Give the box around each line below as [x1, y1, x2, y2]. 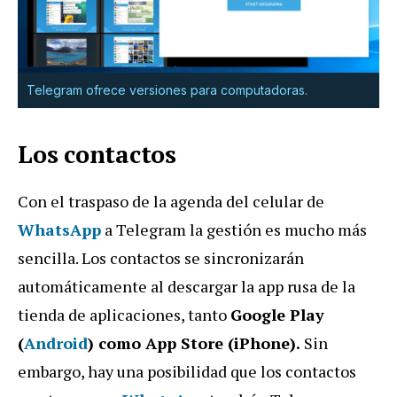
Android [24, 332, 88, 354]
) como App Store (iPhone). [88, 332, 304, 354]
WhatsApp [18, 219, 101, 241]
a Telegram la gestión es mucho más [101, 219, 367, 241]
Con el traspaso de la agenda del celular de [18, 191, 324, 213]
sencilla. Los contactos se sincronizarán [18, 247, 304, 269]
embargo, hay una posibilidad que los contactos [18, 361, 356, 383]
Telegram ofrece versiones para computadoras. [27, 82, 307, 98]
